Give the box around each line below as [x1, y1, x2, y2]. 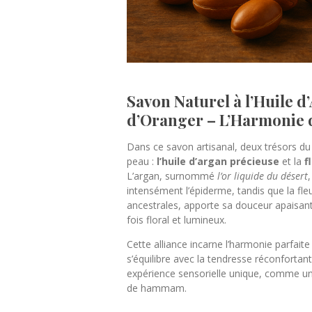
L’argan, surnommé [127, 169, 217, 183]
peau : [127, 155, 157, 169]
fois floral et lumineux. [127, 213, 226, 227]
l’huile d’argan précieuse [157, 155, 279, 169]
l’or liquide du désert [217, 169, 308, 183]
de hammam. [127, 281, 187, 295]
